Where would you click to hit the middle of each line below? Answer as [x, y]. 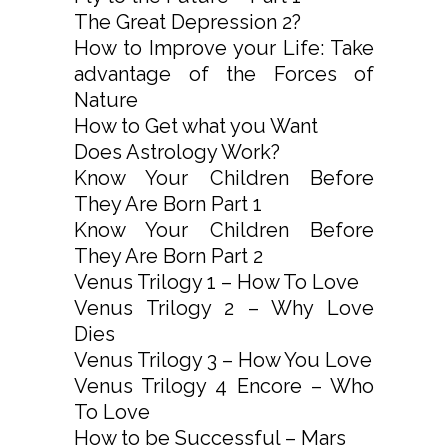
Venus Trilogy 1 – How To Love [216, 282]
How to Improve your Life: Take [224, 48]
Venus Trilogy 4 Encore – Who [224, 386]
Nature [106, 100]
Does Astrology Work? [177, 152]
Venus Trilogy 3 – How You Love [223, 360]
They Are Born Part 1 [168, 204]
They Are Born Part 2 [168, 256]
